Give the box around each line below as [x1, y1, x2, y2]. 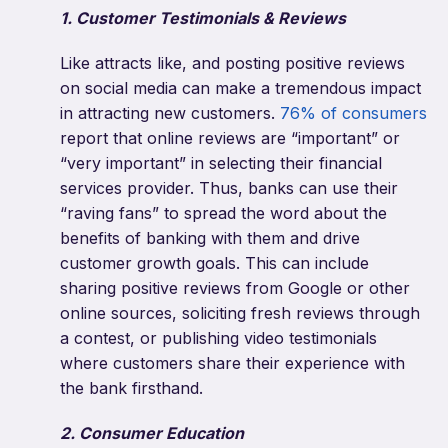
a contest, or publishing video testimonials [60, 328, 377, 349]
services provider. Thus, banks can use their [60, 178, 398, 199]
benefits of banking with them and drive [60, 228, 360, 249]
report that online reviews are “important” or [60, 128, 400, 149]
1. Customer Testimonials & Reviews [60, 8, 346, 29]
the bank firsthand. [60, 378, 203, 399]
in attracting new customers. [60, 103, 280, 124]
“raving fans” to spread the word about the [60, 203, 387, 224]
